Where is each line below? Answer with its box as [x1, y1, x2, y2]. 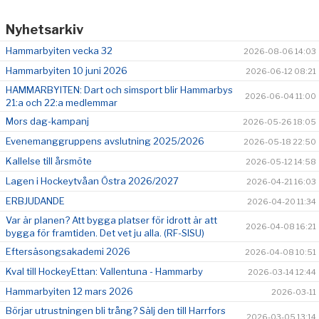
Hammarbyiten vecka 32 [6, 44, 113, 56]
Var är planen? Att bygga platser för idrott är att [6, 214, 217, 226]
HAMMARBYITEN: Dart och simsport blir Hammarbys [6, 83, 233, 95]
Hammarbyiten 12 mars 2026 [6, 285, 133, 297]
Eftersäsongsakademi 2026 [6, 245, 130, 257]
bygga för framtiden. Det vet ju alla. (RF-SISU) [6, 226, 204, 239]
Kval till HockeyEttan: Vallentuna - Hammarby [6, 265, 203, 277]
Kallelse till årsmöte [6, 155, 92, 167]
